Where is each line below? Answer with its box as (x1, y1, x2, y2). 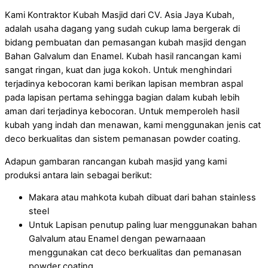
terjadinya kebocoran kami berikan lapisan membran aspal (5, 78, 243, 89)
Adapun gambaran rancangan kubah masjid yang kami (5, 156, 227, 167)
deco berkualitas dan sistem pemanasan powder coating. (5, 133, 240, 144)
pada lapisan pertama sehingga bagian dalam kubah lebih (5, 92, 240, 103)
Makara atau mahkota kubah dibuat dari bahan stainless (29, 192, 256, 203)
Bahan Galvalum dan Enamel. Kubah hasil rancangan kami (5, 51, 241, 62)
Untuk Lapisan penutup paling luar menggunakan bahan (29, 220, 257, 231)
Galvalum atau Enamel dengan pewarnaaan (29, 233, 206, 245)
